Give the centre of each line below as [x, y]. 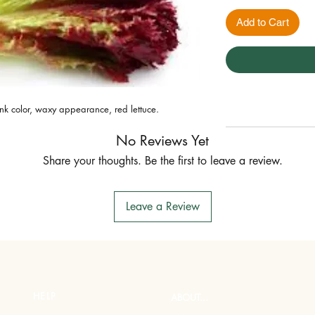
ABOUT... [189, 298]
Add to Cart [263, 22]
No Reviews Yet [162, 141]
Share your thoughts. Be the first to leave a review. [162, 161]
